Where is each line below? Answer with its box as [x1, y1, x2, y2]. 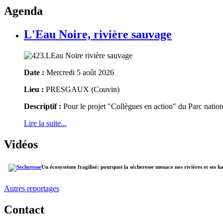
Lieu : [24, 85, 44, 94]
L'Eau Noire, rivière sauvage [24, 27, 172, 41]
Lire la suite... [24, 118, 67, 127]
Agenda [4, 4, 43, 17]
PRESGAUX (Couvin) [44, 85, 119, 94]
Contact [4, 203, 44, 216]
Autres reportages [4, 184, 59, 193]
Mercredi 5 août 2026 [44, 68, 114, 77]
